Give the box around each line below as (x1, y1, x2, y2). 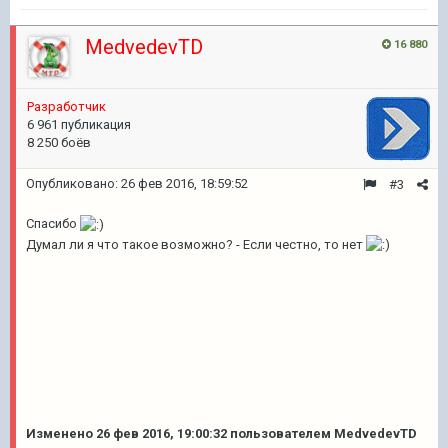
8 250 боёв (27, 135, 91, 150)
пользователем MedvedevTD (227, 426, 417, 441)
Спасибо (26, 216, 80, 231)
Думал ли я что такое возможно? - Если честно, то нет (26, 236, 366, 252)
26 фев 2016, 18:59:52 (121, 176, 248, 191)
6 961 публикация (27, 117, 131, 132)
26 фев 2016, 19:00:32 (96, 426, 227, 441)
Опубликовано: (26, 176, 121, 191)
